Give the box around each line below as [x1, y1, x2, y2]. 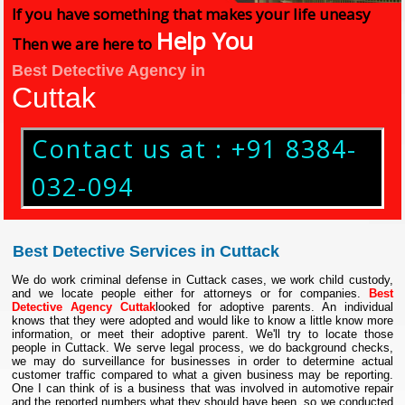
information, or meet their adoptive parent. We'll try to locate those [12, 327, 393, 341]
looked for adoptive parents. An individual [155, 300, 393, 314]
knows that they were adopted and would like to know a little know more [12, 314, 393, 327]
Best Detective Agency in [12, 61, 206, 80]
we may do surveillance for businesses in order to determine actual [12, 354, 393, 368]
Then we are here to [12, 33, 156, 54]
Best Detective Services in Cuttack [13, 242, 280, 260]
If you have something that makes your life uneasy [12, 4, 372, 24]
